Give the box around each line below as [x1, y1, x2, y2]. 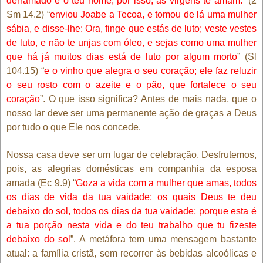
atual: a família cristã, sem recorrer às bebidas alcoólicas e [6, 248, 257, 258]
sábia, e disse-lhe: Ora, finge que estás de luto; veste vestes [6, 23, 257, 33]
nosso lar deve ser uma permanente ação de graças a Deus [6, 107, 257, 118]
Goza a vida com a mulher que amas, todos [75, 177, 257, 188]
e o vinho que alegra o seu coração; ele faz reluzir [44, 65, 257, 76]
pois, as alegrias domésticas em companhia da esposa [6, 163, 257, 174]
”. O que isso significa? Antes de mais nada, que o [40, 93, 257, 104]
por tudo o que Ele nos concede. [6, 122, 141, 132]
